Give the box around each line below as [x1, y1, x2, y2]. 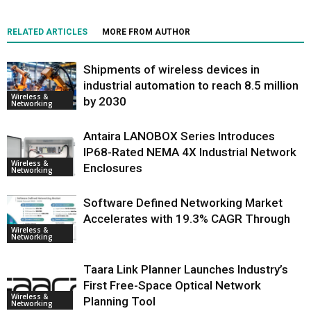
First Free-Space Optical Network [83, 278, 261, 293]
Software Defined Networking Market [83, 196, 283, 210]
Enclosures [83, 161, 142, 176]
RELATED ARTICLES [7, 27, 87, 37]
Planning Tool [83, 294, 155, 309]
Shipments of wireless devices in [83, 62, 260, 77]
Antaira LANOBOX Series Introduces [83, 129, 275, 144]
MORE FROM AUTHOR [102, 27, 190, 37]
